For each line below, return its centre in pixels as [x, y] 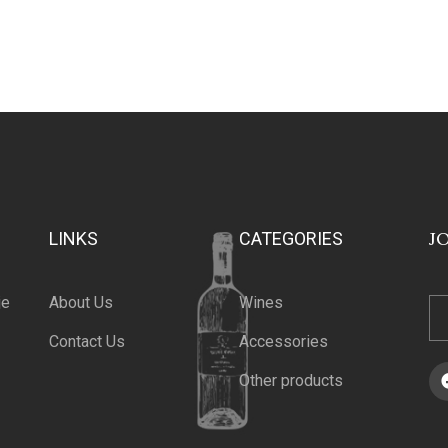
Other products [290, 380]
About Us [80, 302]
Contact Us [86, 341]
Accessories [283, 341]
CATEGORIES [290, 238]
